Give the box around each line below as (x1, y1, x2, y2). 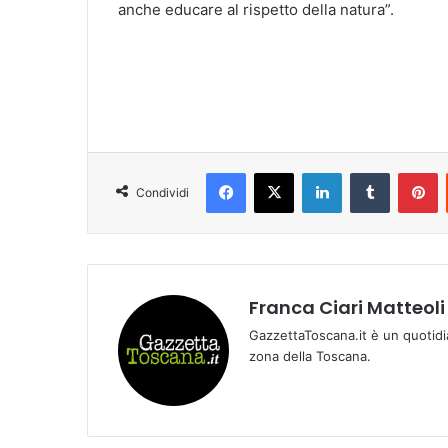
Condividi (136, 184, 189, 200)
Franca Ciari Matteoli (249, 294, 445, 320)
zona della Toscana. (249, 347, 371, 364)
